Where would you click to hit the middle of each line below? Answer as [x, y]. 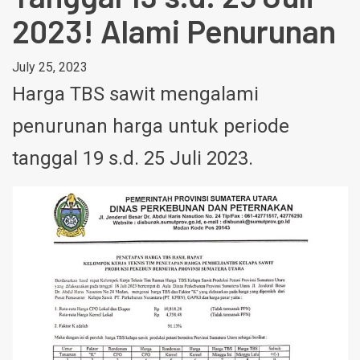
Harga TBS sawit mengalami [135, 94]
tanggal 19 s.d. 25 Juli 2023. [133, 159]
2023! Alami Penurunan [174, 31]
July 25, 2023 [50, 67]
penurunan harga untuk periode [151, 127]
